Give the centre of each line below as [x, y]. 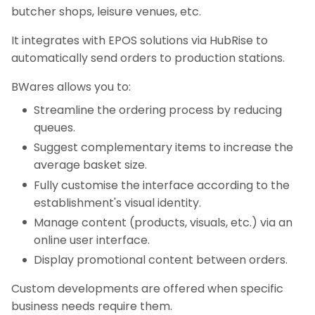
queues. [54, 128]
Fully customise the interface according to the [162, 185]
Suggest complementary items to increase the [163, 148]
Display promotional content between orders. [161, 259]
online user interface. [92, 240]
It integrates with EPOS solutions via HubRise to [140, 41]
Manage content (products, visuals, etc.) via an [163, 222]
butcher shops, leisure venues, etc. [106, 12]
